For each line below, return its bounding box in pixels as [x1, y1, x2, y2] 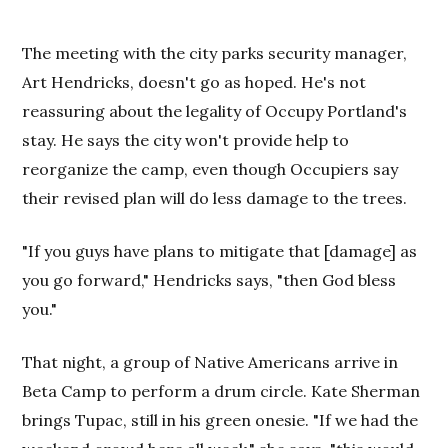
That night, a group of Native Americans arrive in [22, 352, 399, 372]
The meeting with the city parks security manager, [22, 43, 408, 63]
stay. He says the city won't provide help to [22, 130, 350, 150]
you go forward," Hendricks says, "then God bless [22, 270, 397, 290]
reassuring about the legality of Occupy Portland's [22, 101, 408, 121]
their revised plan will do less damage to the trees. [22, 188, 408, 208]
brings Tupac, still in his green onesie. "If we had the [22, 410, 419, 430]
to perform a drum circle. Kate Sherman [110, 381, 421, 401]
